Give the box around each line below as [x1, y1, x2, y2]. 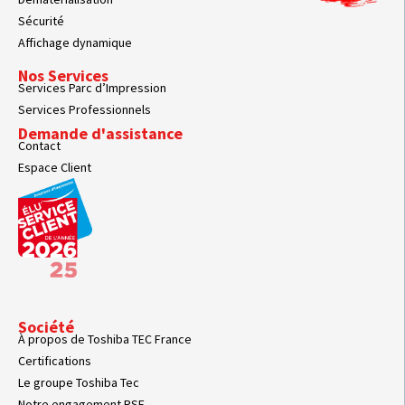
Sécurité [18, 12, 64, 29]
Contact [18, 137, 61, 154]
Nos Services [18, 64, 108, 86]
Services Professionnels [18, 100, 151, 118]
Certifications [18, 352, 91, 369]
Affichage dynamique [18, 33, 132, 51]
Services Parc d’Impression [18, 79, 166, 96]
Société [18, 316, 74, 337]
